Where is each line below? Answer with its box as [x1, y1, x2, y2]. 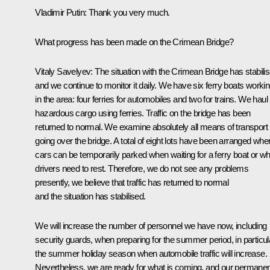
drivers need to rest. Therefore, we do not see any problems [35, 163, 248, 174]
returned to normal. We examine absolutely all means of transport [35, 121, 268, 132]
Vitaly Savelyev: [35, 66, 95, 77]
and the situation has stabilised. [35, 190, 146, 201]
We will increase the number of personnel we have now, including [35, 220, 267, 231]
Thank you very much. [86, 7, 170, 17]
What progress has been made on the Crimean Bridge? [35, 36, 234, 47]
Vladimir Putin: [35, 7, 87, 17]
